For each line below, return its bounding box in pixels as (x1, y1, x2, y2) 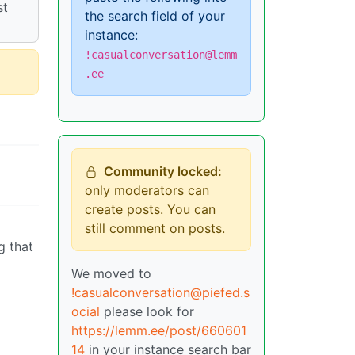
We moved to (71, 265, 151, 281)
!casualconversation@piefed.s (71, 284, 250, 300)
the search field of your (85, 8, 225, 24)
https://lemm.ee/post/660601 (71, 323, 246, 338)
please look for (100, 303, 194, 319)
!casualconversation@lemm (85, 48, 237, 61)
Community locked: (104, 163, 222, 179)
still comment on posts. (85, 220, 225, 236)
